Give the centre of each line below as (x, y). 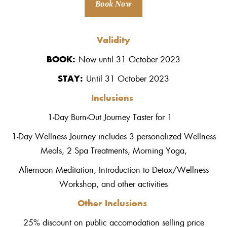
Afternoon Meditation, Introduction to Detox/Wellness (113, 170)
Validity (113, 40)
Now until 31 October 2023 (129, 59)
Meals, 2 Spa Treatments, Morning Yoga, (113, 150)
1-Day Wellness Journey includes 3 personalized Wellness (113, 136)
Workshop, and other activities (113, 184)
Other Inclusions (113, 203)
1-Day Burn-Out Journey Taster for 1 (113, 117)
